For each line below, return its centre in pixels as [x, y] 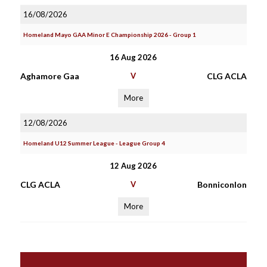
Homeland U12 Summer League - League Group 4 [94, 143]
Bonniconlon [222, 184]
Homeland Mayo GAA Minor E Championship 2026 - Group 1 [109, 35]
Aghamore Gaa [49, 76]
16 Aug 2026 [133, 57]
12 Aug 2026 [133, 166]
